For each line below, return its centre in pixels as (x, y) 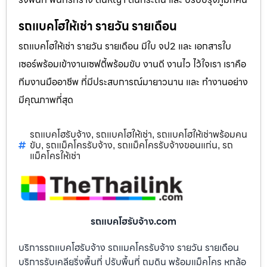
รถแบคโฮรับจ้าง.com (133, 221)
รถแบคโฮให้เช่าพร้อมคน (202, 135)
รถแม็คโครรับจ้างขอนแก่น (167, 145)
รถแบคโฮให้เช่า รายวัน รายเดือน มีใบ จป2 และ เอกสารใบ (125, 46)
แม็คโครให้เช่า (55, 156)
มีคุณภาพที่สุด (46, 100)
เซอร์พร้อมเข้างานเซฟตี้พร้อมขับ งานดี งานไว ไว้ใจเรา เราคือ (132, 64)
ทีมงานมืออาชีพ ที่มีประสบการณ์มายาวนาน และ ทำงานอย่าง (133, 82)
